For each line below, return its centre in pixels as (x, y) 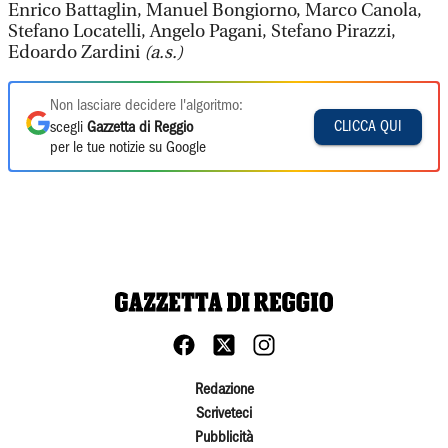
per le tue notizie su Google (128, 148)
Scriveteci (224, 414)
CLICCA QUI (368, 126)
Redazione (224, 390)
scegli (68, 128)
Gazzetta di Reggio (140, 128)
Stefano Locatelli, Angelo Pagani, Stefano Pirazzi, (202, 31)
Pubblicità (224, 438)
